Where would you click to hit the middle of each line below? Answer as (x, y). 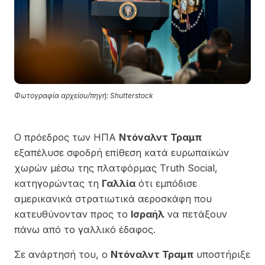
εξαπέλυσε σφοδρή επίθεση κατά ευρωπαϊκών (122, 152)
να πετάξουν (196, 214)
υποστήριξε (222, 254)
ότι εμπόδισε (166, 183)
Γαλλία (119, 183)
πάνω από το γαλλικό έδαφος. (85, 229)
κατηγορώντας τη (58, 183)
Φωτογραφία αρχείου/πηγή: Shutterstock (84, 95)
